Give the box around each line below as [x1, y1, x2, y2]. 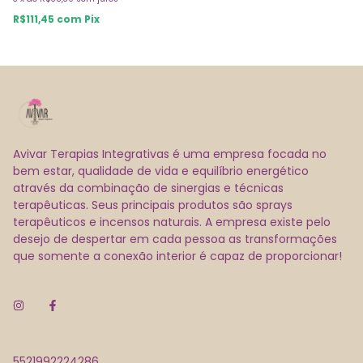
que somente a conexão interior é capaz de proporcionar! [13, 248, 342, 265]
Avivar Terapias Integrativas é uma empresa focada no [13, 146, 327, 163]
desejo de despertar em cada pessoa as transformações [13, 231, 337, 248]
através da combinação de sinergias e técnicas [13, 180, 284, 197]
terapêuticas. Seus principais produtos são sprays [13, 197, 293, 214]
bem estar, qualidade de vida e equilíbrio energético [13, 163, 309, 180]
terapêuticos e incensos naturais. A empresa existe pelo [13, 214, 331, 231]
